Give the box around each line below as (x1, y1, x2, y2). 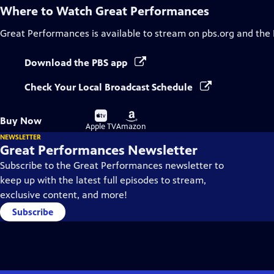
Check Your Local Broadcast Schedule (24, 81, 195, 93)
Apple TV (86, 122, 116, 131)
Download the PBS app (24, 57, 130, 68)
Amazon (116, 122, 146, 131)
